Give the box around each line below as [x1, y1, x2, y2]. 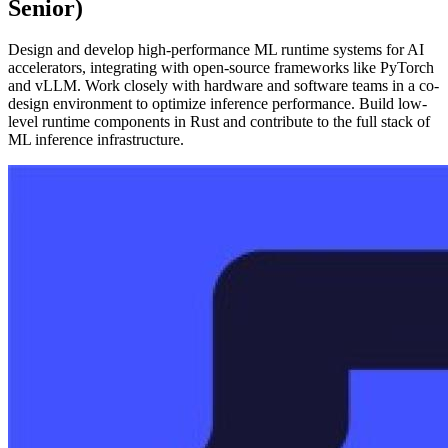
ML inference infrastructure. [8, 131, 184, 149]
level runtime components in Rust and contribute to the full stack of [8, 113, 430, 131]
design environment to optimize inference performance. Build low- [8, 95, 427, 113]
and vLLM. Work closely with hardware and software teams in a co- [8, 77, 439, 95]
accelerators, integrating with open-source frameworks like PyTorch [8, 59, 434, 77]
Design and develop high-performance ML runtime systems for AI [8, 41, 424, 59]
